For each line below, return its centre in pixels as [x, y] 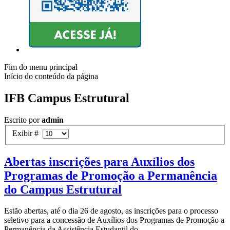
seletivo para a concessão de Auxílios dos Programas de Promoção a [114, 220]
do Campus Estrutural [63, 189]
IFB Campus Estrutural [67, 98]
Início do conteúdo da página [51, 76]
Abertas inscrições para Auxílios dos [99, 161]
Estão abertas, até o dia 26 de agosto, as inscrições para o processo [111, 211]
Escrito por [23, 120]
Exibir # [27, 133]
